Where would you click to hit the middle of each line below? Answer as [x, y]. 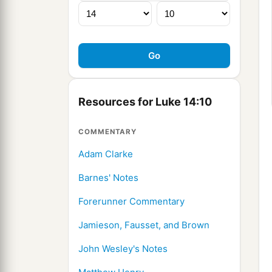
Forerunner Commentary [131, 202]
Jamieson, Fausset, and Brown [144, 225]
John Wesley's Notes [123, 249]
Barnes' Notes [108, 178]
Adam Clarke [106, 154]
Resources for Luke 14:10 [145, 102]
